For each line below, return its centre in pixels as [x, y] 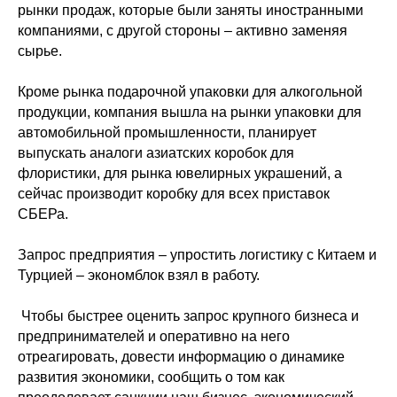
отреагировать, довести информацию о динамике [181, 357]
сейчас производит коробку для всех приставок [174, 194]
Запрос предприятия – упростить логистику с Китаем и [197, 255]
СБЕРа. [43, 214]
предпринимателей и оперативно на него [154, 336]
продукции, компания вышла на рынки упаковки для [190, 112]
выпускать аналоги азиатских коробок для [156, 153]
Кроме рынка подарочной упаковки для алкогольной [190, 92]
